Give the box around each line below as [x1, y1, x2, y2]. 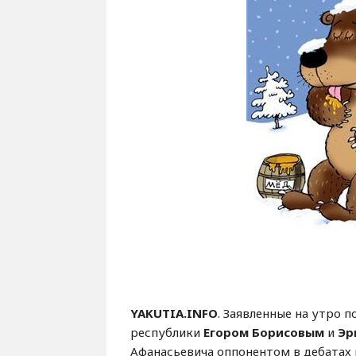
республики [130, 324, 204, 340]
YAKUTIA [130, 305, 184, 321]
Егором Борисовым [203, 324, 325, 340]
